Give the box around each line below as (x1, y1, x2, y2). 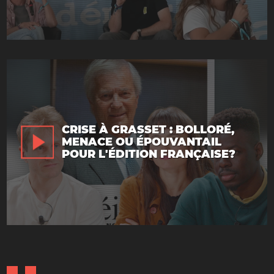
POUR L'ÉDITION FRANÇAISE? (62, 147, 235, 161)
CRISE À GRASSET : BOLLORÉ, (62, 123, 234, 137)
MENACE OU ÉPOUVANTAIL (62, 135, 221, 149)
